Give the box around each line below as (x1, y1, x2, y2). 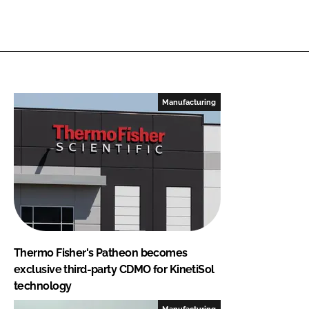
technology (14, 279, 72, 292)
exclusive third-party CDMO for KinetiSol (14, 262, 215, 276)
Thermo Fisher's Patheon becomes (14, 246, 188, 259)
